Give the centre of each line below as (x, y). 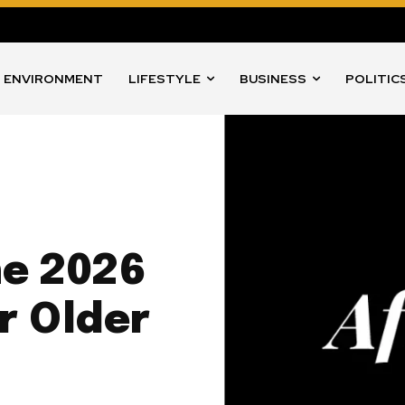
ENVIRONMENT (54, 79)
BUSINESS (273, 79)
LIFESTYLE (165, 79)
